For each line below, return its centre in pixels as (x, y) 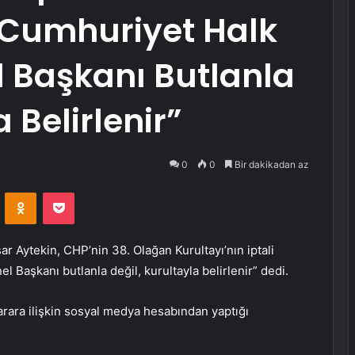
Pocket (91, 192)
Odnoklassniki (70, 192)
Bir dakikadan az (271, 164)
